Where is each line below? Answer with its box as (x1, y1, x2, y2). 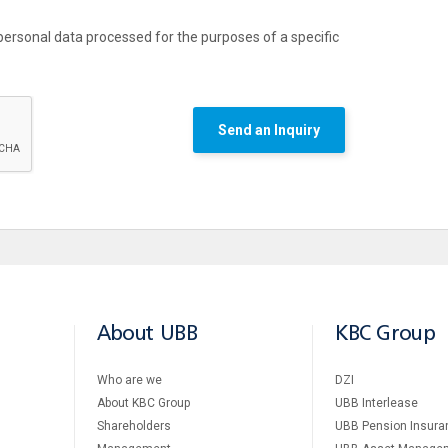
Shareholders (97, 418, 171, 433)
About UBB (97, 324, 198, 344)
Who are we (97, 372, 162, 387)
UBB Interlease (335, 395, 418, 410)
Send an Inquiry (218, 122, 320, 138)
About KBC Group (97, 395, 190, 410)
